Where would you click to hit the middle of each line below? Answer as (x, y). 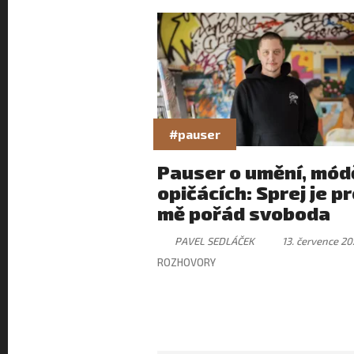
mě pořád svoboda (244, 213)
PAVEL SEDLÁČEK (215, 241)
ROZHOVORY (186, 262)
